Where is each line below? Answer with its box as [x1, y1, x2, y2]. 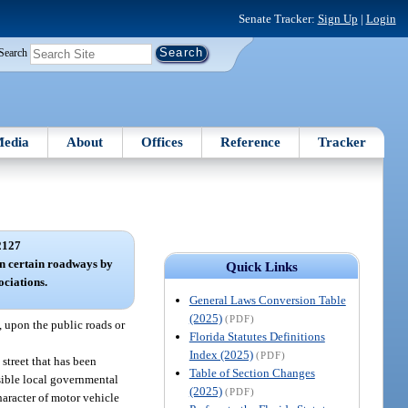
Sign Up [317, 11, 358, 25]
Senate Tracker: [238, 11, 318, 25]
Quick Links [225, 259, 298, 274]
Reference [220, 134, 281, 149]
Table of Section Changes [189, 365, 315, 380]
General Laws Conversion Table [189, 292, 346, 307]
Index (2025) [189, 347, 253, 362]
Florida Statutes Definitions [189, 329, 325, 343]
